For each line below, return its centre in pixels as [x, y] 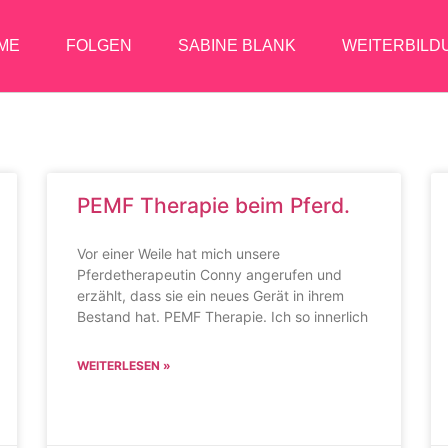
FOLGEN [98, 45]
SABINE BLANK [236, 45]
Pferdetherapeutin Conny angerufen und [210, 274]
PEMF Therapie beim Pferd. [214, 205]
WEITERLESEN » [124, 365]
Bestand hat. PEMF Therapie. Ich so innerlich [223, 316]
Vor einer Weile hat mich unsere [179, 253]
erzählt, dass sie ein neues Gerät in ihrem [211, 295]
